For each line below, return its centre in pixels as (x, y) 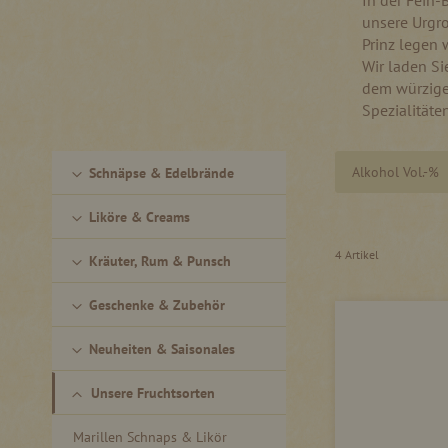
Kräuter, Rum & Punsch (160, 260)
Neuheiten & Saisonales (162, 348)
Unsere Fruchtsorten (153, 392)
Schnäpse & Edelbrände (161, 172)
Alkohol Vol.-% (396, 172)
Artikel (361, 254)
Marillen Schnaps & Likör (150, 436)
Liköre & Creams (139, 216)
